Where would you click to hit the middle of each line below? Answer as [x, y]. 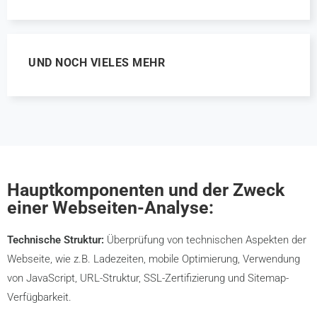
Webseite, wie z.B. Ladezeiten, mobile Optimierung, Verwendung [154, 259]
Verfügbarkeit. [39, 297]
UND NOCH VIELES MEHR [97, 63]
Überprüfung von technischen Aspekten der [205, 240]
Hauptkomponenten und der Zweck [146, 190]
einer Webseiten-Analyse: [110, 208]
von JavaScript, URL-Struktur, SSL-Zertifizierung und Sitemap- [148, 278]
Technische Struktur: [56, 240]
